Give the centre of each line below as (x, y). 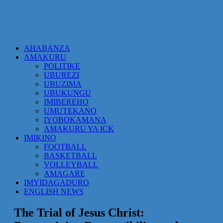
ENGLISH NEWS (54, 191)
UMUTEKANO (70, 111)
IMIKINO (40, 138)
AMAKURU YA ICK (79, 129)
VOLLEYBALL (71, 165)
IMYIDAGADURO (56, 182)
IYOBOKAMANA (75, 120)
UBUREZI (61, 75)
